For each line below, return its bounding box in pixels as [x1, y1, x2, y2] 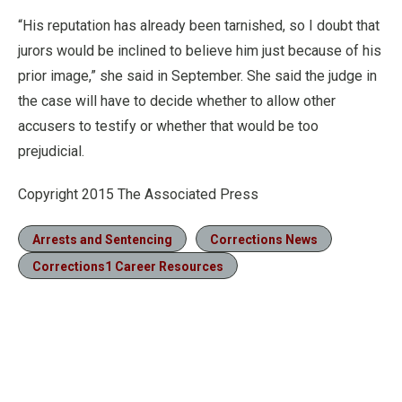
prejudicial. [18, 143, 84, 160]
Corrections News [210, 232, 318, 247]
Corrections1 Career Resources [32, 259, 223, 274]
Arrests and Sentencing [32, 232, 172, 247]
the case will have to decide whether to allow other [18, 92, 336, 109]
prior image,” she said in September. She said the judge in [18, 67, 377, 84]
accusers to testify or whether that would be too [18, 118, 319, 135]
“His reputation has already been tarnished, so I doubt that [18, 17, 380, 34]
